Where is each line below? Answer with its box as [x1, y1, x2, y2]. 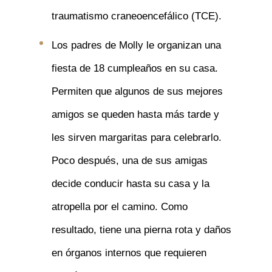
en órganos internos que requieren [51, 247, 206, 259]
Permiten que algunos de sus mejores [51, 86, 223, 97]
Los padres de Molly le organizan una [51, 39, 221, 51]
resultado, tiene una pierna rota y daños [51, 224, 231, 236]
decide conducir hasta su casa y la [51, 178, 209, 189]
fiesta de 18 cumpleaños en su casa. [51, 63, 218, 74]
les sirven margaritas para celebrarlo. [51, 132, 222, 143]
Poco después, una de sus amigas [51, 155, 208, 166]
